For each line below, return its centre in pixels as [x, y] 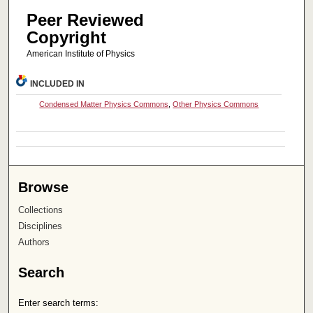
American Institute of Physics [80, 53]
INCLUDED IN [58, 84]
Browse [44, 188]
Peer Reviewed [85, 20]
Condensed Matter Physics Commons [104, 104]
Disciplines [41, 226]
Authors [34, 242]
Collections [41, 210]
